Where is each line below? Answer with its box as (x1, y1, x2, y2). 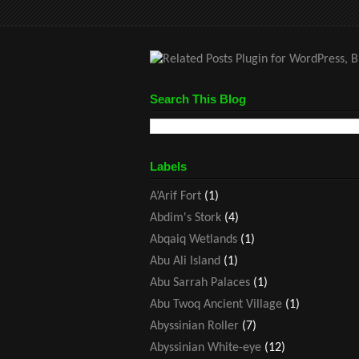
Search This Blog (150, 91, 246, 106)
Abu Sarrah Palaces (150, 276, 250, 289)
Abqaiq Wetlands (150, 232, 237, 246)
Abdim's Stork (150, 211, 221, 224)
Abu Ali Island (150, 254, 220, 268)
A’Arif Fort (150, 189, 201, 203)
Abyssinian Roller (150, 319, 239, 333)
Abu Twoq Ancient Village (150, 297, 282, 311)
